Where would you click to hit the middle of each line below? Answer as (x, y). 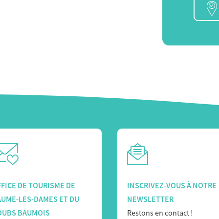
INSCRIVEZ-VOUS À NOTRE (172, 186)
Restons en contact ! (160, 213)
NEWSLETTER (150, 199)
